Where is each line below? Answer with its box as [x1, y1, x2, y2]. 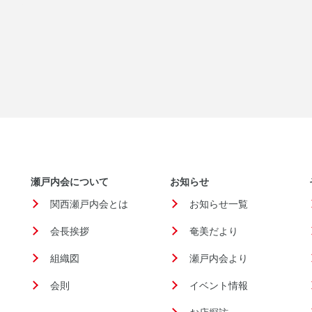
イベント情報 [189, 280, 248, 292]
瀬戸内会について [31, 176, 109, 188]
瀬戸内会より [189, 253, 248, 265]
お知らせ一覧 [189, 198, 248, 210]
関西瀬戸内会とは [50, 198, 128, 210]
